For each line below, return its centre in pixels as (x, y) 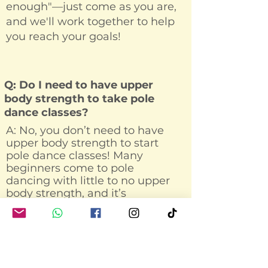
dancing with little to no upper (88, 181)
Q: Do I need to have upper (79, 85)
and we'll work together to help (90, 22)
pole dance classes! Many (74, 156)
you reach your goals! (63, 37)
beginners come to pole (70, 168)
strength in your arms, (66, 231)
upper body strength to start (82, 143)
